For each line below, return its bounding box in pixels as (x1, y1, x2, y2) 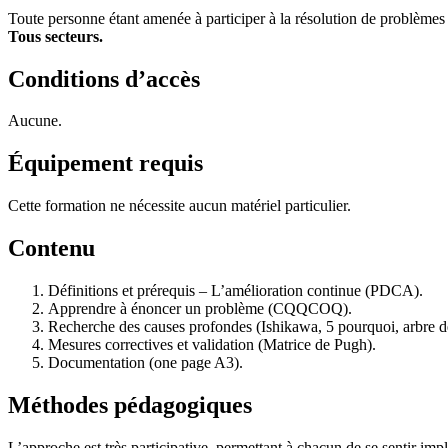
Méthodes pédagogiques (8, 392, 252, 418)
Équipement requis (8, 150, 203, 177)
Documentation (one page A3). (48, 354, 243, 372)
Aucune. (8, 112, 62, 130)
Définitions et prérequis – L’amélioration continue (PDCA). (48, 282, 423, 300)
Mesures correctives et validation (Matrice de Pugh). (48, 336, 376, 354)
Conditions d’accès (8, 65, 200, 92)
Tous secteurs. (8, 27, 103, 45)
